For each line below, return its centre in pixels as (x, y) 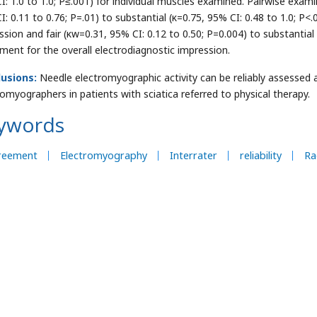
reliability (261, 155)
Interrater (194, 155)
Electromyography (104, 155)
